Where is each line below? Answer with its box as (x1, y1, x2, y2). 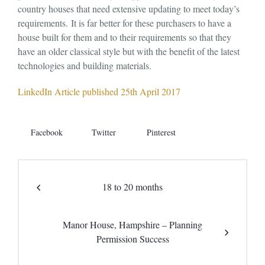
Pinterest (147, 126, 176, 138)
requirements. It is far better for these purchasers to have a (17, 17, 231, 30)
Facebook (30, 126, 63, 138)
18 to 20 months (102, 180, 163, 193)
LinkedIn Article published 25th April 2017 (17, 85, 180, 98)
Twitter (92, 126, 116, 138)
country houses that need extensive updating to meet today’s (17, 2, 240, 15)
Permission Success (96, 232, 169, 245)
